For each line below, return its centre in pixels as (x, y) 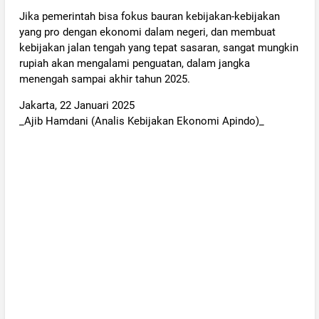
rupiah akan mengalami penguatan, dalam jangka (134, 63)
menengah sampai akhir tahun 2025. (104, 79)
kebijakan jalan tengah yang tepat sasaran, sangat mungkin (158, 47)
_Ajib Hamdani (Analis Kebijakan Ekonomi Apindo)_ (141, 121)
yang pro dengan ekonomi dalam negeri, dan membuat (147, 32)
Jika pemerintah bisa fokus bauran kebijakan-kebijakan (149, 16)
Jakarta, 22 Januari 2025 (77, 106)
